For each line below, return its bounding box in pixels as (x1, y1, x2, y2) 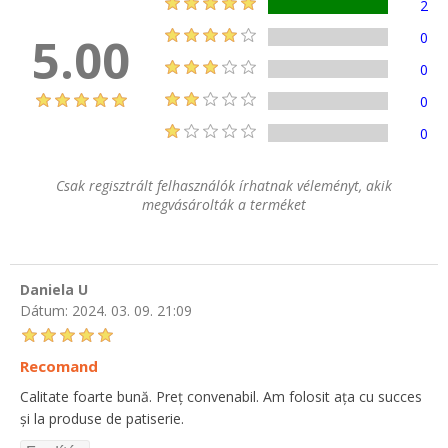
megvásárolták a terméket (142, 195, 306, 215)
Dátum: (20, 300, 68, 320)
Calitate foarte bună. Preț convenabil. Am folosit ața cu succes (20, 386, 422, 406)
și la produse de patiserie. (20, 408, 184, 428)
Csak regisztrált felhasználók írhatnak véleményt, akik (56, 176, 392, 196)
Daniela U (20, 280, 88, 300)
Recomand (20, 355, 98, 376)
